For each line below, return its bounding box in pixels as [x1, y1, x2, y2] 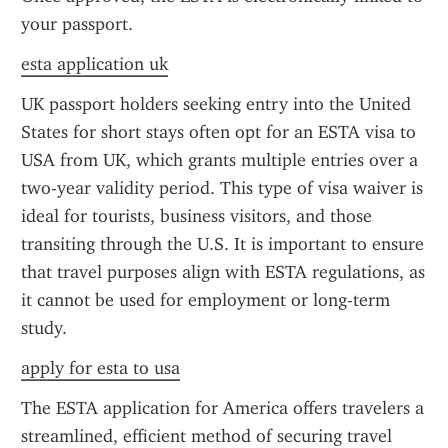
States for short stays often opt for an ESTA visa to [21, 121, 416, 143]
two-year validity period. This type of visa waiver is [21, 177, 423, 199]
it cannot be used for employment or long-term [21, 289, 390, 311]
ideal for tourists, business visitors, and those [21, 205, 372, 227]
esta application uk [21, 53, 168, 75]
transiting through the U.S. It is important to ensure [21, 233, 424, 255]
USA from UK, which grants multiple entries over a [21, 149, 418, 171]
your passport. [21, 13, 133, 35]
